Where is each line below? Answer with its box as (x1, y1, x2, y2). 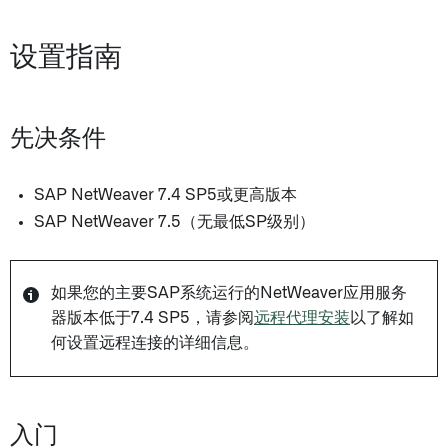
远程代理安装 (254, 310, 350, 326)
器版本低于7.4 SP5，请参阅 (51, 310, 254, 326)
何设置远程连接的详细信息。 (51, 335, 259, 351)
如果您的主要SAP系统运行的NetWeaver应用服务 (51, 285, 407, 301)
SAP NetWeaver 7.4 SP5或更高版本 (34, 187, 297, 203)
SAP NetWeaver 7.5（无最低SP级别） (34, 214, 315, 230)
